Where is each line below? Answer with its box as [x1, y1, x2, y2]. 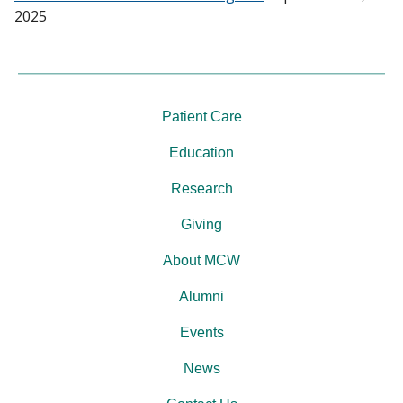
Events [179, 325, 224, 340]
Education [169, 145, 234, 160]
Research [170, 181, 233, 196]
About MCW [163, 253, 240, 268]
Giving [181, 217, 222, 232]
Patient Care [161, 109, 242, 124]
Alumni [179, 289, 224, 304]
